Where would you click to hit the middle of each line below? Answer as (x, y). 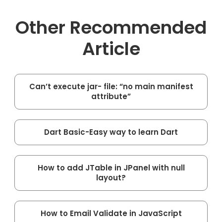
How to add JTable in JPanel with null (111, 167)
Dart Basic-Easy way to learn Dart (111, 132)
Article (111, 49)
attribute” (111, 96)
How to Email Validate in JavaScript (111, 213)
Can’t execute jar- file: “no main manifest (111, 86)
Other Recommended (111, 27)
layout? (111, 177)
